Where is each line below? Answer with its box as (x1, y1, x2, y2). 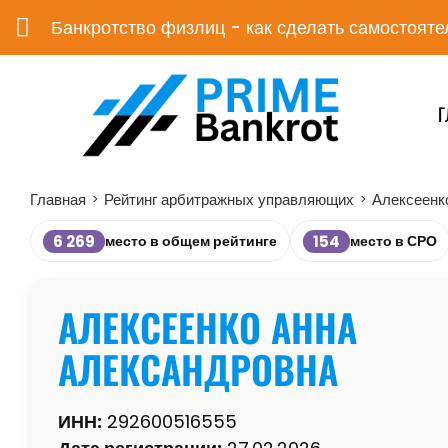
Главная (30, 189, 86, 211)
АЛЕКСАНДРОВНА (58, 341, 338, 398)
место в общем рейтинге (105, 231, 277, 252)
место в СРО (350, 231, 437, 252)
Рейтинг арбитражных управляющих (104, 189, 354, 211)
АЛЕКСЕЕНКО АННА (58, 299, 357, 356)
